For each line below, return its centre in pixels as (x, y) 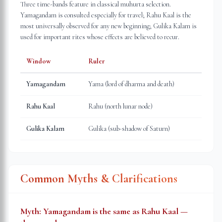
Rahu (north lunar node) (120, 106)
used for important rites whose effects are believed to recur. (100, 37)
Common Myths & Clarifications (99, 179)
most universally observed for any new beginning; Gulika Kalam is (109, 26)
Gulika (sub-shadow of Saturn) (129, 129)
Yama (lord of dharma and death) (131, 84)
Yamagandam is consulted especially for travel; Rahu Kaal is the (106, 15)
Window (39, 61)
